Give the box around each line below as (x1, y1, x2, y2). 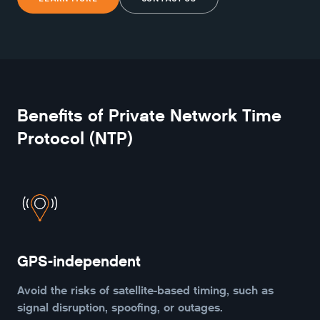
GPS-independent (17, 251, 141, 271)
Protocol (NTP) (17, 128, 133, 149)
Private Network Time (109, 105, 281, 126)
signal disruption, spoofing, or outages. (17, 299, 223, 315)
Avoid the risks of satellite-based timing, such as (17, 282, 274, 298)
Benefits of (17, 105, 109, 126)
